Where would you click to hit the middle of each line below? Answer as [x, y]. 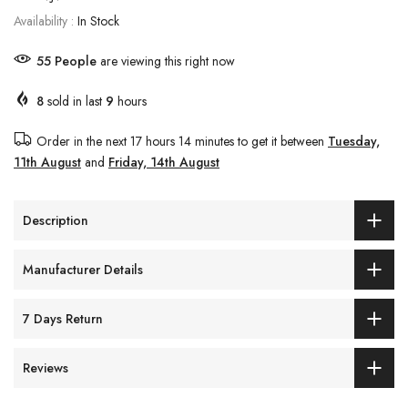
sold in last [75, 102]
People [76, 61]
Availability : [46, 21]
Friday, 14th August [164, 163]
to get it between [281, 142]
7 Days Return [63, 318]
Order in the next [83, 142]
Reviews [46, 367]
